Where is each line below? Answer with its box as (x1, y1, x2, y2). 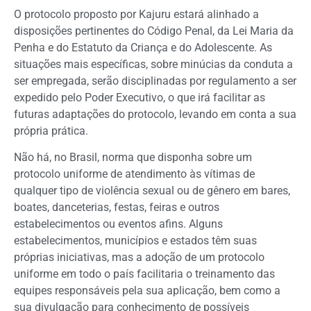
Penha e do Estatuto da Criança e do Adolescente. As (14, 40, 272, 54)
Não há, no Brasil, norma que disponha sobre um (14, 151, 252, 165)
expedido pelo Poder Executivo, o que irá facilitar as (14, 90, 265, 104)
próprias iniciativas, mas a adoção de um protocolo (14, 251, 264, 264)
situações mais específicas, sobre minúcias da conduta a (14, 57, 293, 71)
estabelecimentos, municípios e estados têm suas (14, 234, 257, 248)
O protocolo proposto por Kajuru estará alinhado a (14, 7, 259, 21)
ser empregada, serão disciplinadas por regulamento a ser (14, 74, 296, 87)
